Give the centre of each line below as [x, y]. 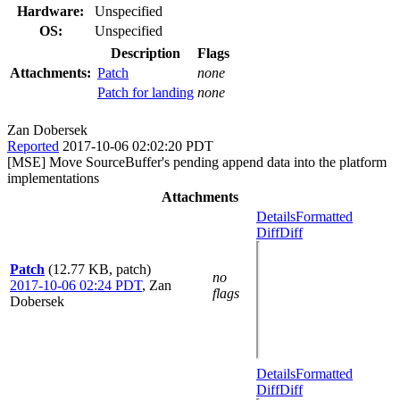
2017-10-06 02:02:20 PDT [138, 146]
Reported [33, 146]
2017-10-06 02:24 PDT [76, 285]
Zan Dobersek [47, 129]
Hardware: [50, 11]
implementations [53, 178]
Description [146, 53]
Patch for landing [146, 92]
